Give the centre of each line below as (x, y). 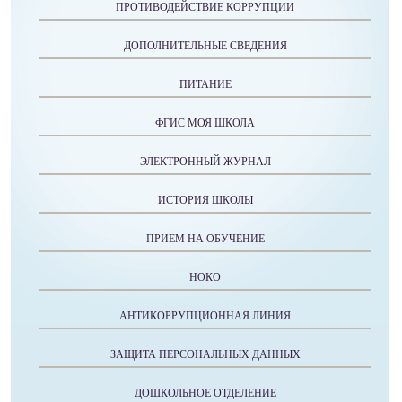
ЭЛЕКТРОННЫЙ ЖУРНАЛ (205, 162)
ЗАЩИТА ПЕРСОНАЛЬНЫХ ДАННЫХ (205, 354)
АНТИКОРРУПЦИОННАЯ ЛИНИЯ (205, 316)
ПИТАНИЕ (205, 84)
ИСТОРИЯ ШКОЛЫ (205, 200)
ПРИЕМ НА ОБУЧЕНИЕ (205, 239)
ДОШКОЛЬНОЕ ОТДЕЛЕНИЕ (205, 393)
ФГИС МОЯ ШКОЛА (205, 123)
